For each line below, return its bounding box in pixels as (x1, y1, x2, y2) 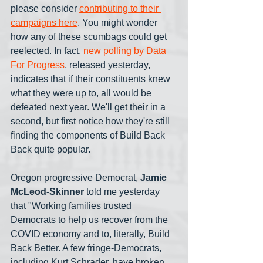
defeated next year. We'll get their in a (11, 102, 168, 113)
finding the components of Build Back (11, 130, 167, 141)
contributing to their (79, 4, 161, 14)
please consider (11, 4, 79, 14)
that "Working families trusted (11, 201, 134, 211)
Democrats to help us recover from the (11, 215, 170, 225)
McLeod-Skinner (11, 187, 84, 197)
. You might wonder (77, 18, 160, 28)
